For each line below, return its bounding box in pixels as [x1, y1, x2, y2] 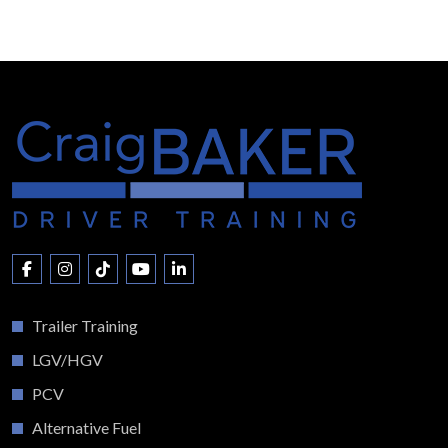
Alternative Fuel [32, 418, 141, 438]
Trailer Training [32, 316, 138, 336]
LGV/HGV [32, 350, 103, 370]
